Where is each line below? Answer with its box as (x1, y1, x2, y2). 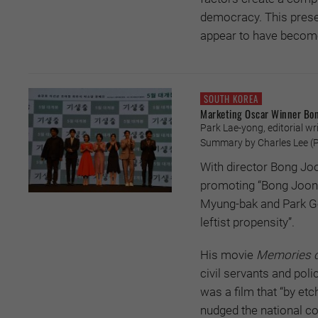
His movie (200, 248, 256, 263)
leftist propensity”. (200, 215, 295, 230)
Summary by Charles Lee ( (200, 137, 313, 149)
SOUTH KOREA (204, 91, 258, 106)
